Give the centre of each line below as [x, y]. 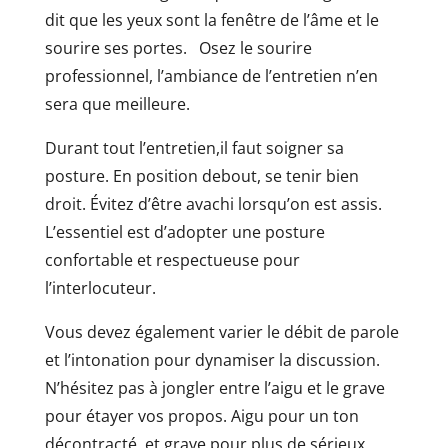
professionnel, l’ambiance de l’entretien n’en [211, 76]
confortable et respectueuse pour [172, 260]
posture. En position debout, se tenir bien [201, 176]
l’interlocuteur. [100, 288]
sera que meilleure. [117, 104]
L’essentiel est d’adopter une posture [184, 232]
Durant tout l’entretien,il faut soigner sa [194, 148]
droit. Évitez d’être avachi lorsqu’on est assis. [213, 204]
